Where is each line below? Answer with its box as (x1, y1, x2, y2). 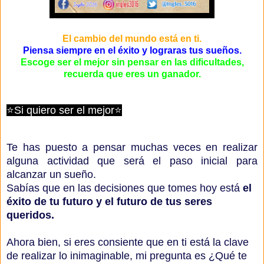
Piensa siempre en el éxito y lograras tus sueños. (22, 45, 242, 56)
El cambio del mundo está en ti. (62, 34, 202, 44)
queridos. (6, 209, 60, 222)
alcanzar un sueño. (6, 169, 96, 181)
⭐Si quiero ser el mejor (6, 104, 114, 117)
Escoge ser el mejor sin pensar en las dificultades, (20, 57, 244, 68)
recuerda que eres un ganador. (63, 69, 201, 80)
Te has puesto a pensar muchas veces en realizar (6, 141, 258, 154)
